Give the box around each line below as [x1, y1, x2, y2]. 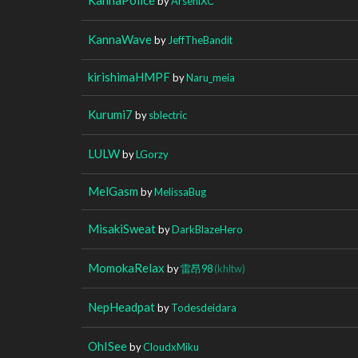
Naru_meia [186, 70, 235, 84]
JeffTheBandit [168, 33, 233, 46]
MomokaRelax [88, 260, 165, 275]
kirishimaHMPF [88, 69, 170, 84]
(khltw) [214, 261, 245, 275]
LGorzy [136, 147, 169, 161]
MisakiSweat [88, 221, 156, 236]
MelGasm [88, 183, 138, 198]
